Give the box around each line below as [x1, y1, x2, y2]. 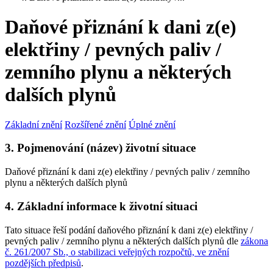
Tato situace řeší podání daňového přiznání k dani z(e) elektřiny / [5, 224, 253, 235]
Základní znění [5, 119, 62, 130]
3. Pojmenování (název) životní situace [5, 141, 196, 155]
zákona [241, 235, 268, 246]
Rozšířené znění [65, 119, 126, 130]
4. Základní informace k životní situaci [5, 199, 197, 213]
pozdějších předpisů [5, 257, 81, 268]
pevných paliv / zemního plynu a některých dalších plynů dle [5, 235, 241, 246]
